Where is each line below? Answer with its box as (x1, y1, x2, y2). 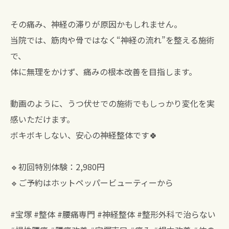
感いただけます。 (10, 113, 75, 126)
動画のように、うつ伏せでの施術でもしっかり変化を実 (10, 97, 215, 110)
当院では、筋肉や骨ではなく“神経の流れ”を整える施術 (10, 34, 215, 47)
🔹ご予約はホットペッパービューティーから (10, 176, 173, 189)
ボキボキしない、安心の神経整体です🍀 (10, 129, 157, 142)
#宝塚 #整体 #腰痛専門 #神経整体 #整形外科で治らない (10, 208, 216, 221)
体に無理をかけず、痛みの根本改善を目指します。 (10, 65, 197, 78)
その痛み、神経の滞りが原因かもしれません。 (10, 18, 182, 31)
